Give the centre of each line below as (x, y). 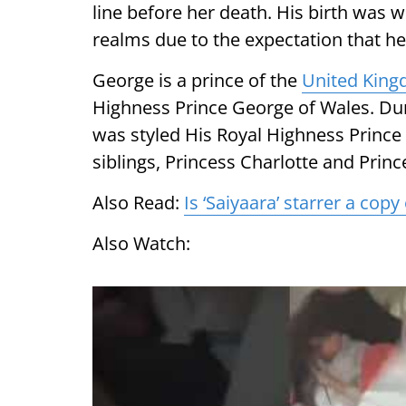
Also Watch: (141, 243)
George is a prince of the (197, 80)
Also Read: (138, 203)
